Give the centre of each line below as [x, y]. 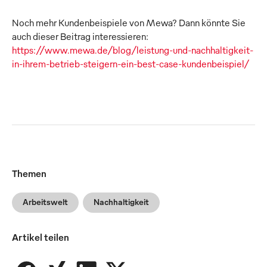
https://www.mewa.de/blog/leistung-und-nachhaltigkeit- [133, 50]
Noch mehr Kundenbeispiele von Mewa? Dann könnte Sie [129, 23]
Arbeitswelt [45, 202]
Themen [29, 174]
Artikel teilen [41, 237]
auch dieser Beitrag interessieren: [80, 37]
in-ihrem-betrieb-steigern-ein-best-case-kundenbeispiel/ [131, 64]
